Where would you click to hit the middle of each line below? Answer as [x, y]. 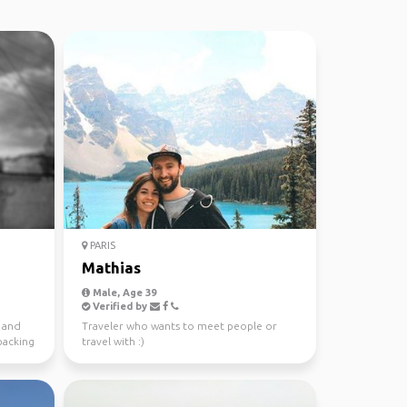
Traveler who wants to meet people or [179, 326]
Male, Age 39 [123, 293]
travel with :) [113, 341]
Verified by [119, 306]
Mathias [111, 268]
